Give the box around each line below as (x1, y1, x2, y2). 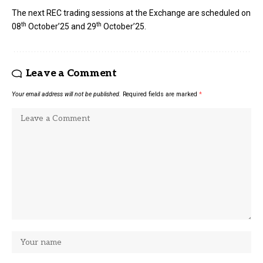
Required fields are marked (123, 90, 199, 99)
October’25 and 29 (26, 22, 96, 32)
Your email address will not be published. (12, 90, 121, 99)
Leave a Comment (25, 68, 117, 80)
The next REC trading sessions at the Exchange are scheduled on (12, 8, 251, 18)
